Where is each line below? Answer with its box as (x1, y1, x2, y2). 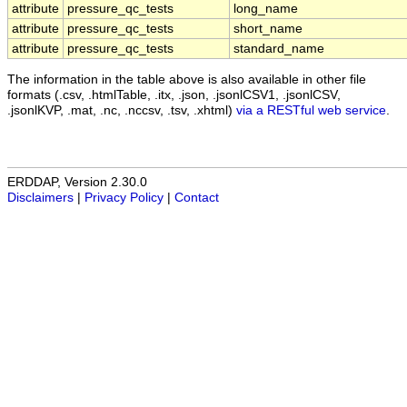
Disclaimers (7, 191, 74, 205)
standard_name (233, 42, 324, 56)
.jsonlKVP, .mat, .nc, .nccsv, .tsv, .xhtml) (7, 103, 236, 117)
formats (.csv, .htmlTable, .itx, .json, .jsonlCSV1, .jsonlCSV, (7, 87, 341, 102)
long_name (233, 2, 298, 16)
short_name (233, 22, 303, 36)
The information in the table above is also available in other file (7, 72, 366, 86)
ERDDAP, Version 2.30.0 (7, 175, 147, 190)
